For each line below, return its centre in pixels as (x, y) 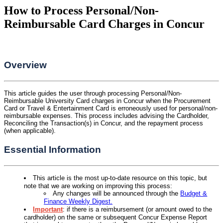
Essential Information (53, 149)
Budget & (194, 193)
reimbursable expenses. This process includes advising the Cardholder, (107, 115)
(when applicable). (30, 130)
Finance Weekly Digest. (78, 201)
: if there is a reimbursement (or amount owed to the (138, 209)
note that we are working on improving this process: (98, 186)
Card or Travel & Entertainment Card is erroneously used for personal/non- (111, 108)
